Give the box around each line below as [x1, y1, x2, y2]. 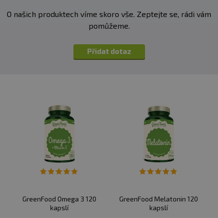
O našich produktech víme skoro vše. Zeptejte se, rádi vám [7, 9, 211, 19]
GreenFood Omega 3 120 [22, 195, 96, 203]
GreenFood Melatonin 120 [119, 195, 198, 203]
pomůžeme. [88, 21, 130, 31]
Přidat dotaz [87, 47, 131, 56]
